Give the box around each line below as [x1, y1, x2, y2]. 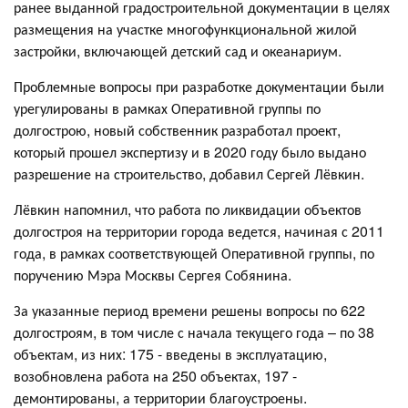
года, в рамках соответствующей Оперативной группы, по [14, 242, 374, 264]
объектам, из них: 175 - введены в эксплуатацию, [14, 343, 327, 365]
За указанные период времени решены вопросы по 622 [14, 300, 365, 321]
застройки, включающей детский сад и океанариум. [14, 40, 342, 62]
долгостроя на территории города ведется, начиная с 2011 [14, 220, 384, 242]
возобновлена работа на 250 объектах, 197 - [14, 365, 297, 387]
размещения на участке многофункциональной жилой [14, 18, 357, 40]
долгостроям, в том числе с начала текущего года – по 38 [14, 321, 374, 343]
